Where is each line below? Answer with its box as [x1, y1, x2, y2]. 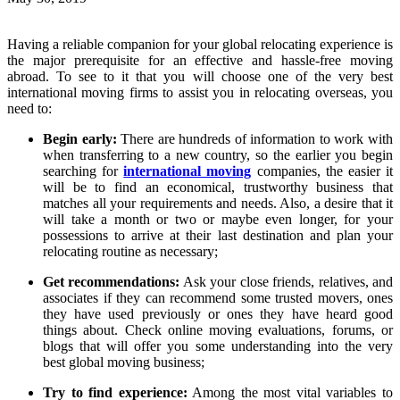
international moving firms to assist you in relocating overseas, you [7, 84, 393, 100]
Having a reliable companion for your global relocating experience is [7, 36, 393, 52]
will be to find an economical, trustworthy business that [43, 179, 393, 195]
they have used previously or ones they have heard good [43, 305, 393, 321]
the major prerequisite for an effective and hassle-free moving [7, 52, 393, 68]
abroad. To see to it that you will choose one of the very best [7, 68, 393, 84]
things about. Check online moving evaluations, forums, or [43, 321, 393, 337]
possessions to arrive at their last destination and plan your [43, 227, 393, 243]
